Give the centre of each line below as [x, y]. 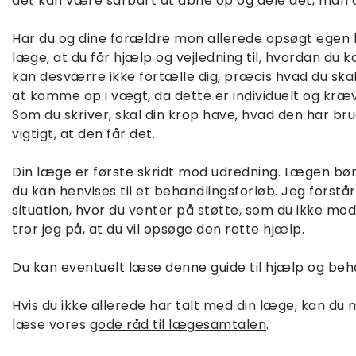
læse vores [51, 325]
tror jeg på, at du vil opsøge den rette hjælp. [158, 229]
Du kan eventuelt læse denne [111, 267]
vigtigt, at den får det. [83, 134]
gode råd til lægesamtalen [178, 325]
